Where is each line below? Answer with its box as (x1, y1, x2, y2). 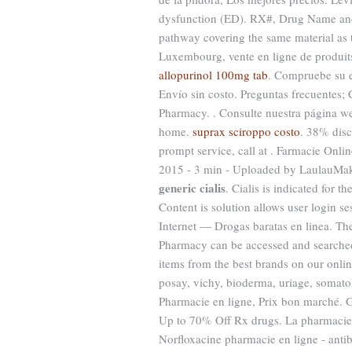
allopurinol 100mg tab (159, 67, 268, 82)
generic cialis (159, 179, 225, 196)
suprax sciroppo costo (192, 123, 300, 139)
